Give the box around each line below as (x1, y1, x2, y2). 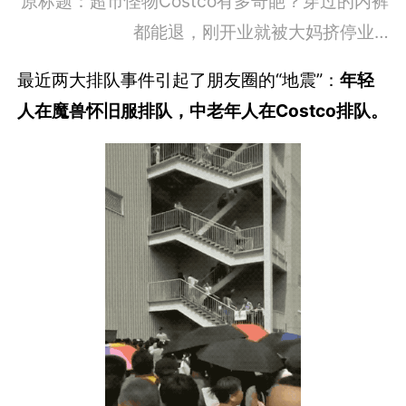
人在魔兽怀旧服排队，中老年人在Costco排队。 (17, 99, 389, 121)
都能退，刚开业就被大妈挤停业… (132, 20, 389, 43)
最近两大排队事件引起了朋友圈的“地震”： (17, 68, 341, 91)
